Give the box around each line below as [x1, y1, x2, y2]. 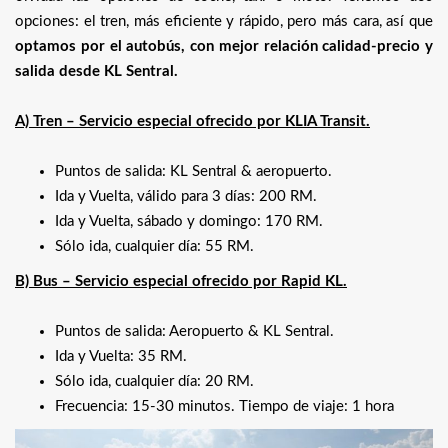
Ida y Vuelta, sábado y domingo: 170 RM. [55, 213, 323, 229]
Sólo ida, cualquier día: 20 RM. [55, 373, 254, 389]
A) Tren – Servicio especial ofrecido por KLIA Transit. [15, 113, 370, 129]
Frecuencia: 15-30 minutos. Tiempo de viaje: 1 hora [55, 398, 394, 414]
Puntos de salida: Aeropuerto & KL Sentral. [55, 323, 334, 339]
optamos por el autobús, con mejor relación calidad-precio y [15, 38, 433, 54]
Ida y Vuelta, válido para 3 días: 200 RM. [55, 188, 317, 204]
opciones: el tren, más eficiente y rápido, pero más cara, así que [15, 13, 433, 29]
